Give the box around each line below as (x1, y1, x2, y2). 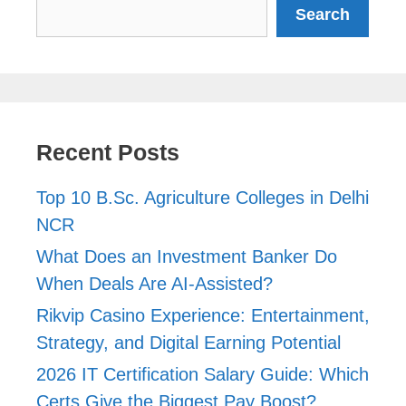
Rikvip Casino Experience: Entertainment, (36, 304, 370, 325)
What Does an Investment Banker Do (36, 246, 337, 266)
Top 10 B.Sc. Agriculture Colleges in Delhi (36, 187, 369, 208)
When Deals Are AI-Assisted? (36, 273, 273, 294)
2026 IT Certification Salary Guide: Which (36, 363, 369, 384)
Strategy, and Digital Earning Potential (36, 332, 341, 353)
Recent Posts (36, 139, 179, 165)
